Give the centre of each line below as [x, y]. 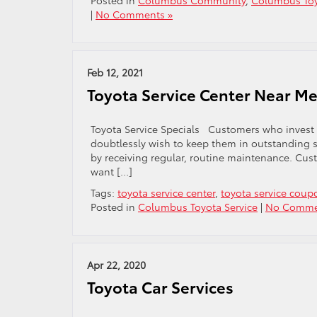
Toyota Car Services [160, 287]
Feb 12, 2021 [115, 72]
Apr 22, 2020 [116, 265]
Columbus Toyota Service [198, 207]
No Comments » [134, 14]
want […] [111, 171]
